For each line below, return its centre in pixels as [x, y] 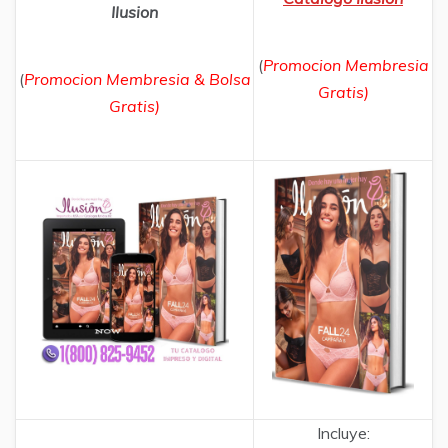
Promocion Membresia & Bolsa [137, 79]
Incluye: [343, 433]
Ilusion [134, 12]
